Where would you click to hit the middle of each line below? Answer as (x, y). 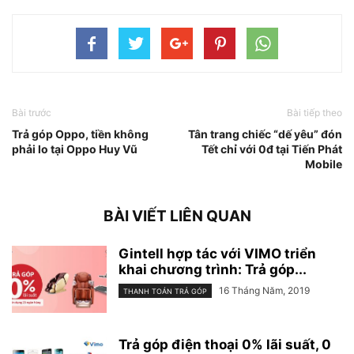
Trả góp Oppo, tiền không (80, 134)
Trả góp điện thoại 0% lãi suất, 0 (225, 344)
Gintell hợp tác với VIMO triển (217, 253)
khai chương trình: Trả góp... (213, 269)
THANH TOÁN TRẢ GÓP (165, 291)
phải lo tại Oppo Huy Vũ (75, 149)
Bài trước (32, 112)
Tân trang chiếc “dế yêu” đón (265, 134)
